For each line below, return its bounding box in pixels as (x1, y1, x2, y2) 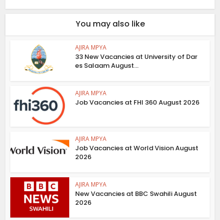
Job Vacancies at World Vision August (75, 143, 199, 153)
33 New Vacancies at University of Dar (75, 52, 198, 62)
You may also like (75, 18, 145, 30)
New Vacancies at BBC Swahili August (75, 189, 197, 198)
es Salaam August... (75, 61, 139, 71)
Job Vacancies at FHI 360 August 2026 (75, 98, 200, 108)
